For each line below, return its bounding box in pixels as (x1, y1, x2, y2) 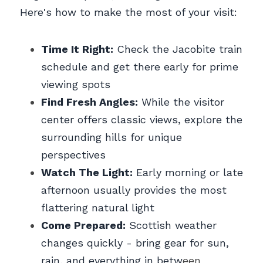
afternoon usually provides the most (41, 183, 227, 196)
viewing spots (41, 77, 110, 90)
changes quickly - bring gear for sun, (41, 236, 229, 249)
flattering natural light (41, 201, 154, 214)
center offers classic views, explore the (41, 113, 242, 126)
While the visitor (138, 95, 224, 108)
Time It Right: (41, 42, 113, 55)
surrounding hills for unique (41, 130, 182, 143)
